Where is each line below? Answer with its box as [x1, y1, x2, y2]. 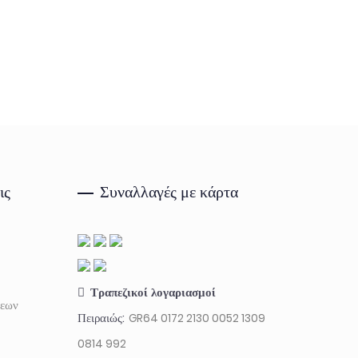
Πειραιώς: [77, 308, 128, 326]
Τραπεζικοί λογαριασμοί [90, 285, 216, 299]
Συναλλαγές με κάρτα [99, 182, 238, 201]
